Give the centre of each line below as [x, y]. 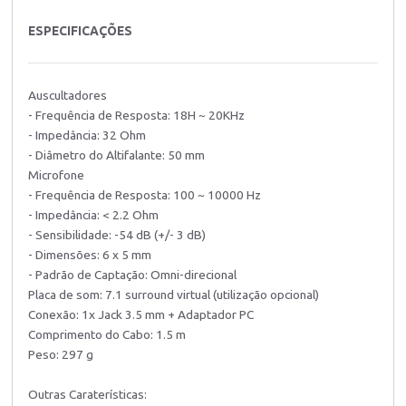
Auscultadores [67, 95]
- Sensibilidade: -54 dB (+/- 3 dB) [116, 234]
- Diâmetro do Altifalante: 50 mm [116, 155]
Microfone [56, 174]
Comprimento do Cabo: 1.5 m [106, 334]
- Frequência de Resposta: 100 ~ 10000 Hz [144, 194]
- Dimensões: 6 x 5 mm [89, 254]
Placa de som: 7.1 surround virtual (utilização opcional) [173, 294]
